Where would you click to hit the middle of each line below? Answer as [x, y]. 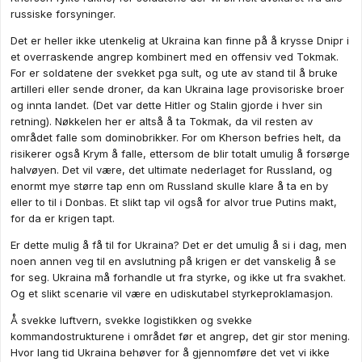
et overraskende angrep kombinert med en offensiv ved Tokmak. [175, 57]
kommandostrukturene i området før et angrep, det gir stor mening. [180, 337]
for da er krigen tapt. [63, 219]
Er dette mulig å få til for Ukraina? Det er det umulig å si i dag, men [179, 245]
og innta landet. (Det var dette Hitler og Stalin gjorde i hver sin [166, 105]
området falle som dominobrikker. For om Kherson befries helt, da [176, 138]
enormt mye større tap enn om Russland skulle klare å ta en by [169, 186]
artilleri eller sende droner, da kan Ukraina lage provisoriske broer [177, 89]
